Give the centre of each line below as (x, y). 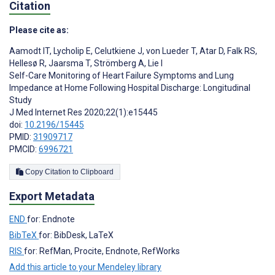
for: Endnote (51, 219)
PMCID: (24, 149)
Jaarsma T (68, 63)
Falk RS (240, 51)
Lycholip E (71, 51)
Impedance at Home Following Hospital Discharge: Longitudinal (130, 87)
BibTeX (24, 235)
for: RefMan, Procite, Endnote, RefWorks (102, 251)
